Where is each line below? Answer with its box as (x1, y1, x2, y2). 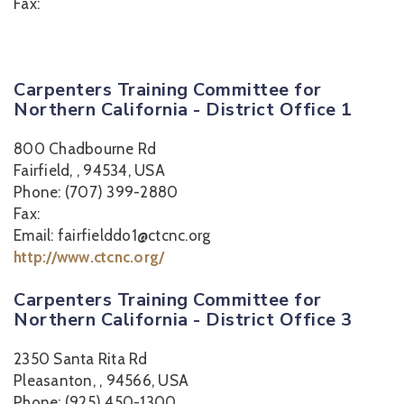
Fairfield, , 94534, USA (14, 161, 165, 179)
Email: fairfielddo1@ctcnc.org (14, 226, 211, 244)
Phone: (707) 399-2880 (14, 183, 179, 201)
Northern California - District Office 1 (14, 97, 353, 122)
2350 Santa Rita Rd (14, 350, 148, 368)
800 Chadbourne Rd (14, 140, 157, 158)
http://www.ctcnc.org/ (14, 248, 165, 266)
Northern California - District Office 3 (14, 308, 353, 332)
